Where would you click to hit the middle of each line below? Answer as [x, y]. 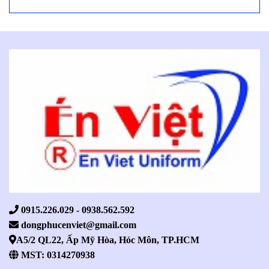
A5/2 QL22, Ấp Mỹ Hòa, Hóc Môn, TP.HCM [108, 239]
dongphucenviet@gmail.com [77, 224]
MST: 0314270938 [57, 254]
